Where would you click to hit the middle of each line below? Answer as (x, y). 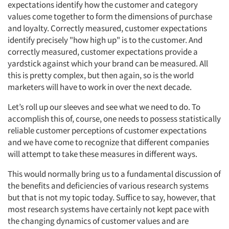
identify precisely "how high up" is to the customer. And (105, 40)
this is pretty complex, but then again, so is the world (101, 75)
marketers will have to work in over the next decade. (100, 87)
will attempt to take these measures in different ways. (102, 154)
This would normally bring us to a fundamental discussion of (114, 174)
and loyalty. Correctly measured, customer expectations (107, 28)
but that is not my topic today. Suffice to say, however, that (112, 197)
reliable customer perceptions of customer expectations (107, 130)
